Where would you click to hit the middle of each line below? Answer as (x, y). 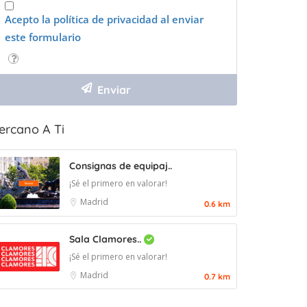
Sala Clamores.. (107, 240)
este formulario (43, 37)
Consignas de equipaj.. (121, 166)
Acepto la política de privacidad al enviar (104, 20)
